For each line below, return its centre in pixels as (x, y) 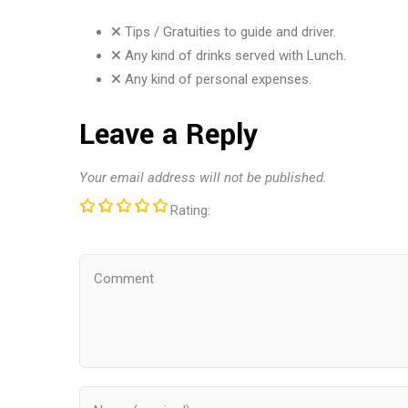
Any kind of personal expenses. (216, 79)
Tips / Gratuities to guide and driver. (229, 32)
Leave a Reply (168, 135)
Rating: (190, 210)
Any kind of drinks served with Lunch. (234, 56)
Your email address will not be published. (203, 178)
